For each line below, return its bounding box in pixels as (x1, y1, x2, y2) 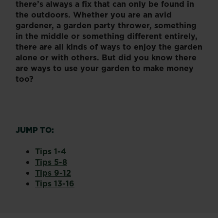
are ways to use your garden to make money (16, 62, 194, 73)
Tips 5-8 (35, 156, 67, 167)
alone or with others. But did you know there (16, 52, 197, 63)
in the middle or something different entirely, (16, 30, 198, 41)
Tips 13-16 (35, 178, 74, 189)
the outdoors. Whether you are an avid (16, 9, 172, 20)
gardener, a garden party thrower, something (16, 19, 197, 31)
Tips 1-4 (35, 145, 66, 157)
